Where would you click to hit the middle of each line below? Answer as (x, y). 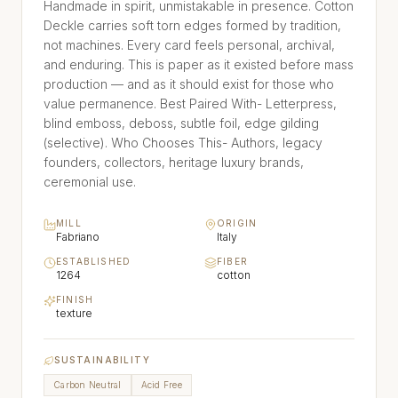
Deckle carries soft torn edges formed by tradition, (192, 26)
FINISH (75, 300)
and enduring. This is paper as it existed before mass (199, 65)
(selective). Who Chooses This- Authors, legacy (183, 143)
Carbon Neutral (88, 385)
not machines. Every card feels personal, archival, (189, 45)
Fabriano (78, 237)
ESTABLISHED (94, 262)
